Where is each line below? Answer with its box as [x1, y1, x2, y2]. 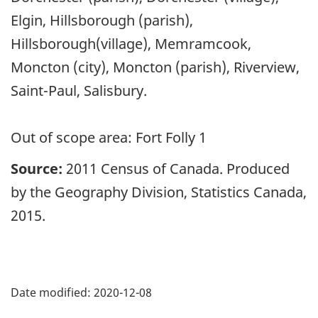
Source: [11, 159, 62, 179]
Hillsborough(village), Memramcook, [11, 33, 251, 53]
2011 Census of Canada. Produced [62, 159, 290, 179]
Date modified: [11, 284, 91, 300]
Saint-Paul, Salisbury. [11, 80, 147, 100]
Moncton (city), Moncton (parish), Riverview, [11, 57, 300, 77]
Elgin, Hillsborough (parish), [11, 10, 193, 30]
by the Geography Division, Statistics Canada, [11, 182, 307, 202]
